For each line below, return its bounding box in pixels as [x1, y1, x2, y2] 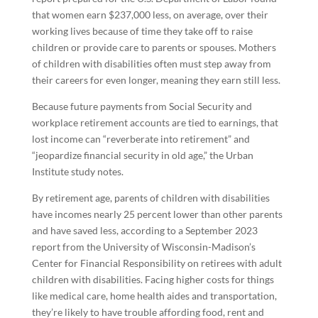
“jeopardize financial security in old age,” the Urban [31, 149, 253, 161]
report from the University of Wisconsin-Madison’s [31, 241, 256, 253]
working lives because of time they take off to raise [31, 25, 253, 37]
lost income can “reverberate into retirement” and [31, 133, 250, 145]
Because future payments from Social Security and [31, 100, 252, 112]
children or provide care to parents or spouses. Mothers [31, 41, 276, 53]
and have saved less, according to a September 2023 [31, 224, 258, 236]
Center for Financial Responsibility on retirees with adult [31, 257, 282, 269]
